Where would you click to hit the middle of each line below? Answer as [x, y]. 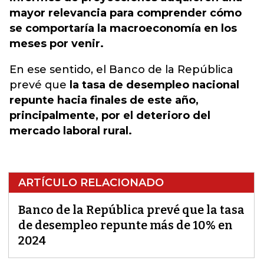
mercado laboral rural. [71, 131]
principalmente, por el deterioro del [110, 115]
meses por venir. [57, 44]
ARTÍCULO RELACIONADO [91, 183]
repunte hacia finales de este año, [104, 100]
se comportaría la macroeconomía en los [123, 28]
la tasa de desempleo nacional [154, 85]
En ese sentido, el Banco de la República [121, 70]
